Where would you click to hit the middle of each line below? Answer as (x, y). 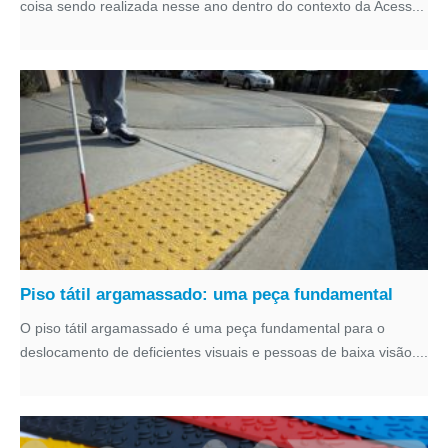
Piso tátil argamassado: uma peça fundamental (206, 294)
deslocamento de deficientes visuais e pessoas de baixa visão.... (224, 352)
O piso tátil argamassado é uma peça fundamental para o (202, 328)
